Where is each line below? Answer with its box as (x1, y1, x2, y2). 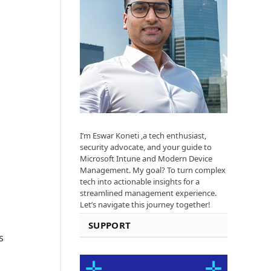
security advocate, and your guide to (80, 142, 212, 153)
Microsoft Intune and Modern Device (80, 153, 212, 165)
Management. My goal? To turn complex (80, 165, 226, 176)
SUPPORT (88, 219, 131, 232)
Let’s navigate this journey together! (80, 199, 211, 211)
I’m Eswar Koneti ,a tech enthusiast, (80, 130, 206, 142)
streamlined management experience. (80, 188, 217, 199)
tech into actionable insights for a (80, 176, 200, 188)
